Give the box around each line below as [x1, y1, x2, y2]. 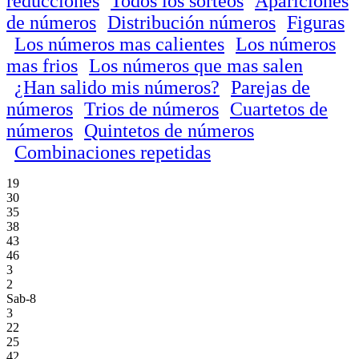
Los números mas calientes [14, 33, 224, 54]
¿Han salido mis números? [14, 76, 220, 98]
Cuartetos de [230, 98, 328, 119]
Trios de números [84, 98, 219, 119]
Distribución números [107, 11, 276, 33]
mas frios [6, 54, 78, 76]
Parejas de [231, 76, 310, 98]
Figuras [287, 11, 345, 33]
